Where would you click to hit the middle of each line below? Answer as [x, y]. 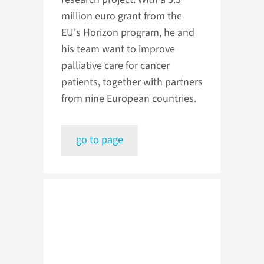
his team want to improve [118, 49]
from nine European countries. [129, 99]
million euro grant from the [122, 16]
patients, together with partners [132, 82]
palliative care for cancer [115, 66]
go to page [100, 140]
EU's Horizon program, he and [128, 33]
